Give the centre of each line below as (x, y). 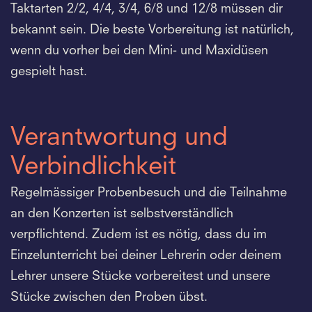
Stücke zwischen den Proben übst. (109, 297)
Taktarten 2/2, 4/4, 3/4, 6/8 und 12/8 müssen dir (147, 9)
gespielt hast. (49, 71)
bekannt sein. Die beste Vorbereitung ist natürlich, (152, 30)
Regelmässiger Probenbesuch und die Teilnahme (149, 193)
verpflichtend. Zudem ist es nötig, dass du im (139, 234)
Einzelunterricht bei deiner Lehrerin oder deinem (146, 255)
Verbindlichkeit (93, 167)
